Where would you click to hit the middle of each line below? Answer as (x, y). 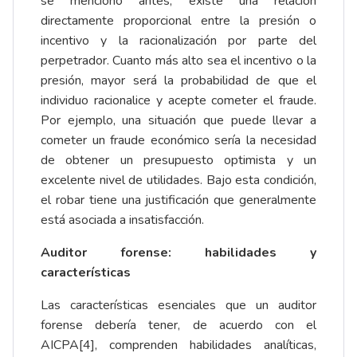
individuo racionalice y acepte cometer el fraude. (178, 101)
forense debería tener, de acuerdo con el (178, 326)
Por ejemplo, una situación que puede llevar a (178, 121)
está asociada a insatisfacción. (122, 220)
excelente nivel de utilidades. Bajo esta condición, (178, 180)
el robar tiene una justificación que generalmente (178, 200)
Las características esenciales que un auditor (178, 306)
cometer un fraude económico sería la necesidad (178, 141)
